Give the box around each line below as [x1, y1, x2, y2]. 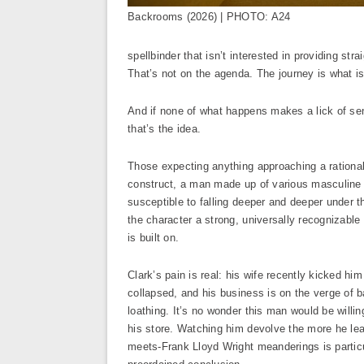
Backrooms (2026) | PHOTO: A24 [128, 11, 291, 23]
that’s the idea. [128, 123, 201, 135]
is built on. [128, 232, 180, 244]
